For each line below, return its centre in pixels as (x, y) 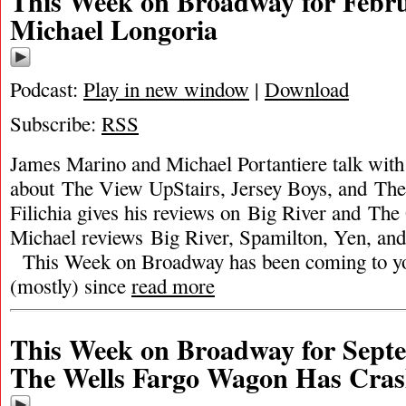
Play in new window (166, 89)
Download (307, 89)
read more (173, 285)
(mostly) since (71, 285)
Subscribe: (56, 123)
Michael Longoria (114, 29)
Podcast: (47, 89)
